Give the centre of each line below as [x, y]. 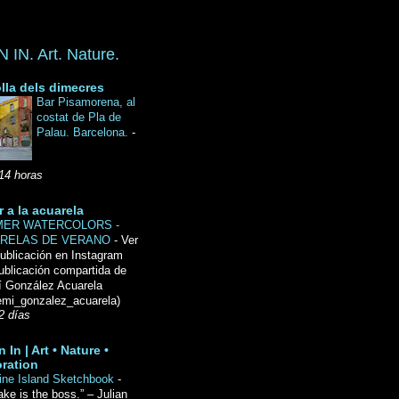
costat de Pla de [79, 118]
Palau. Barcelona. [84, 133]
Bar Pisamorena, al [86, 102]
